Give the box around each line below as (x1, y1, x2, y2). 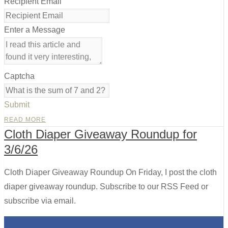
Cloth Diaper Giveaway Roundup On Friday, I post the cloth (4, 167, 217, 177)
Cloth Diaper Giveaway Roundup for (4, 127, 197, 141)
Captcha (4, 71, 35, 80)
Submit (4, 100, 30, 109)
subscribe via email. (4, 196, 76, 205)
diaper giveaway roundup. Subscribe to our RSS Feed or (4, 182, 208, 191)
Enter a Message (4, 25, 65, 34)
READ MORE (4, 116, 46, 123)
